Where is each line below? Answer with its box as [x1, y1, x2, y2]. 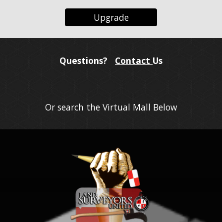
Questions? [59, 55, 115, 66]
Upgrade [93, 11, 129, 23]
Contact [115, 55, 153, 66]
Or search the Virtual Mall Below [45, 101, 177, 113]
